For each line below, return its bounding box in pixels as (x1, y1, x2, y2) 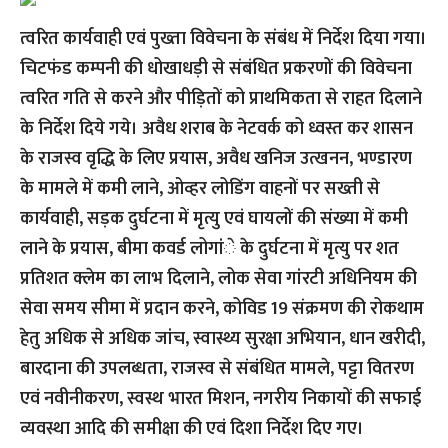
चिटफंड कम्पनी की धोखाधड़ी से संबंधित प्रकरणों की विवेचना (20, 54, 412, 84)
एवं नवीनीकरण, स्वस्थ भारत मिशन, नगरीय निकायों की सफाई (20, 384, 421, 414)
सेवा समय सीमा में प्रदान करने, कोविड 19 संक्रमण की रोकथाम (20, 294, 424, 324)
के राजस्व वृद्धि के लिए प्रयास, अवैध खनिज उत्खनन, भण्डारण (20, 144, 412, 174)
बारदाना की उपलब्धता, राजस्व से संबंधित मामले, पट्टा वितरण (20, 354, 414, 384)
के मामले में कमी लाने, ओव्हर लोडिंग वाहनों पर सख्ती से (20, 174, 380, 204)
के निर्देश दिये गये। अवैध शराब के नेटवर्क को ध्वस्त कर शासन (20, 114, 413, 144)
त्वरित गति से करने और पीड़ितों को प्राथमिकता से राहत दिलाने (20, 84, 422, 114)
